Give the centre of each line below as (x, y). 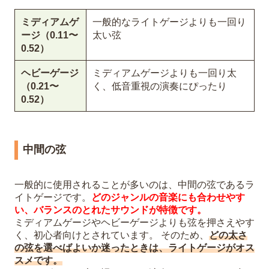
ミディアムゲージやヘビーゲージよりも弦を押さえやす (134, 222)
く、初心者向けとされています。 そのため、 (112, 235)
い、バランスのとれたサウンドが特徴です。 (110, 210)
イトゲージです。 (53, 197)
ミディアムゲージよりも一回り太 (165, 73)
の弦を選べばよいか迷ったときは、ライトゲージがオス (134, 247)
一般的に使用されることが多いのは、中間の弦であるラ (134, 184)
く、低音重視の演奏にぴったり (160, 86)
